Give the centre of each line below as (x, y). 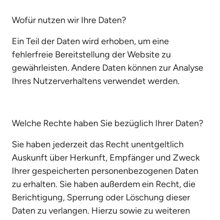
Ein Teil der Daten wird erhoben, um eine (90, 41)
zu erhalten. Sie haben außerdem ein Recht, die (104, 184)
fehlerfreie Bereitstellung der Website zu (91, 55)
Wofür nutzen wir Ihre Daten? (69, 20)
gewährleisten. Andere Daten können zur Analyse (108, 68)
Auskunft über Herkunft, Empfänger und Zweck (106, 158)
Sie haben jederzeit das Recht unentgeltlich (98, 144)
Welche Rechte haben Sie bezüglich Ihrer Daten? (108, 123)
